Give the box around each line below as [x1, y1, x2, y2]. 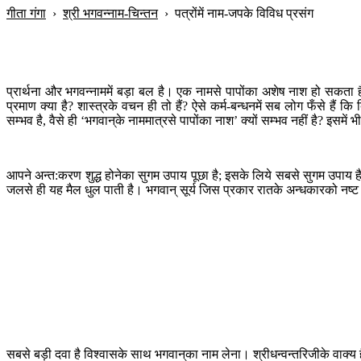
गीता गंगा [6, 6, 46, 20]
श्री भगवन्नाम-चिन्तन [63, 6, 158, 20]
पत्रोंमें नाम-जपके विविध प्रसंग [175, 6, 313, 20]
